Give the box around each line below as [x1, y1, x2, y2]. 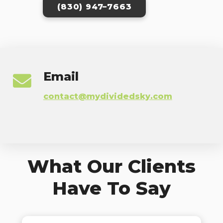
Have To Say [52, 177, 171, 200]
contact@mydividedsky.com [43, 92, 172, 102]
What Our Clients [27, 155, 196, 178]
